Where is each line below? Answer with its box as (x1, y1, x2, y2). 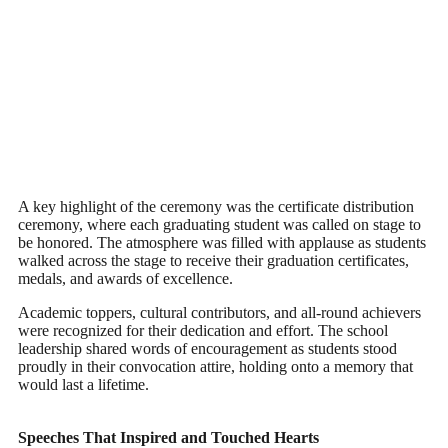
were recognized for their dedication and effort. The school (18, 322, 388, 339)
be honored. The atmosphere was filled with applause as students (18, 234, 426, 251)
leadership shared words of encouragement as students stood (18, 340, 397, 357)
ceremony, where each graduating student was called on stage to (18, 216, 421, 233)
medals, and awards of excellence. (18, 270, 233, 287)
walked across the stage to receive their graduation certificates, (18, 252, 409, 269)
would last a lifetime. (18, 376, 149, 393)
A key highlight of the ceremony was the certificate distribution (18, 198, 414, 215)
